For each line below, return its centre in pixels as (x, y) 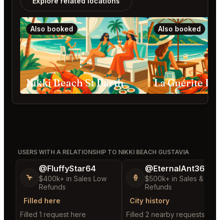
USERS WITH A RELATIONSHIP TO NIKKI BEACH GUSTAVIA (103, 152)
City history (150, 201)
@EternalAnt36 (175, 169)
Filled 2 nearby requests (165, 215)
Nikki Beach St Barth (75, 83)
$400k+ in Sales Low (73, 179)
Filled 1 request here (53, 215)
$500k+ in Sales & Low (182, 179)
